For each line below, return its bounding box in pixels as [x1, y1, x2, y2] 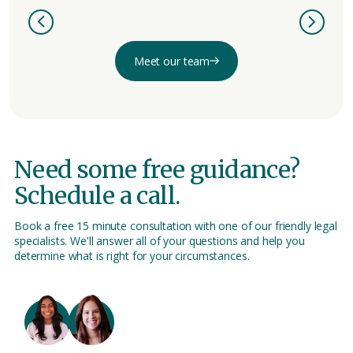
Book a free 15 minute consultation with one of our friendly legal [14, 217, 337, 233]
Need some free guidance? [14, 154, 300, 184]
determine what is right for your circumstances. [14, 247, 250, 263]
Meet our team [133, 53, 210, 69]
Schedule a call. [14, 180, 180, 210]
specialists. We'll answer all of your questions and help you [14, 232, 305, 248]
